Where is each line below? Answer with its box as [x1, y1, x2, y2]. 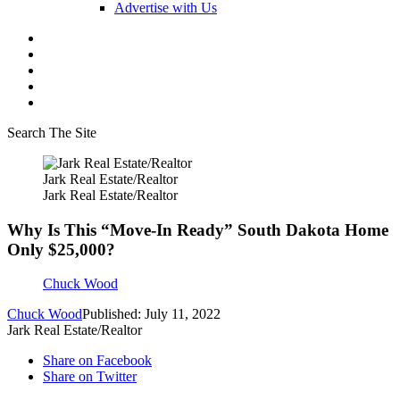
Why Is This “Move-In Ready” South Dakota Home [7, 220, 388, 239]
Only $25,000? [7, 239, 115, 259]
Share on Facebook [43, 353, 152, 369]
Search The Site [7, 125, 96, 140]
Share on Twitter [43, 369, 137, 385]
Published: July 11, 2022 [82, 306, 221, 322]
